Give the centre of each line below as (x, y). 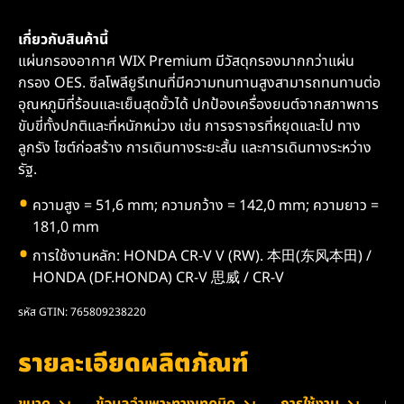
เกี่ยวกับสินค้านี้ (63, 40)
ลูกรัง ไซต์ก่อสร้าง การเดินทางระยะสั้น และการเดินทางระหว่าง (195, 148)
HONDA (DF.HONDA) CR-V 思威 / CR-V (158, 278)
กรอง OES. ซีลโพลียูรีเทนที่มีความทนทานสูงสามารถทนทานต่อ (199, 83)
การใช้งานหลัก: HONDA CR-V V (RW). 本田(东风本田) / (202, 257)
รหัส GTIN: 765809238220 (82, 312)
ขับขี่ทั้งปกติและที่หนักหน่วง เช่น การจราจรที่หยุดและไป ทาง (189, 127)
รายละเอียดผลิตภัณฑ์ (133, 364)
